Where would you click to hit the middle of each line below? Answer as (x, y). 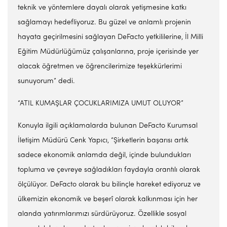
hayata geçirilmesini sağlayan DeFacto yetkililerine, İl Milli (110, 37)
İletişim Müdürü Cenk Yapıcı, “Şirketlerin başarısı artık (103, 141)
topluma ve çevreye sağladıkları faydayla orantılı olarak (109, 170)
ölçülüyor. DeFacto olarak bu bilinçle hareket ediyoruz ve (109, 185)
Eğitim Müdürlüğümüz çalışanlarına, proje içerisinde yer (108, 52)
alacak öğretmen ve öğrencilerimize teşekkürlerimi (100, 67)
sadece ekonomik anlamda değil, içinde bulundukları (104, 155)
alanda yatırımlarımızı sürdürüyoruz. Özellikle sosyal (102, 214)
